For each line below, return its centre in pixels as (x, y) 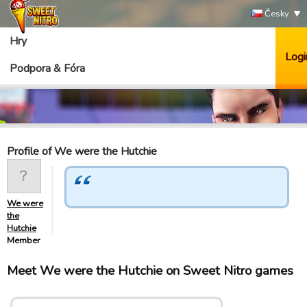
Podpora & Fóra (47, 69)
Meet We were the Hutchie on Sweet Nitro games (150, 271)
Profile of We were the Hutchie (82, 151)
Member (24, 241)
